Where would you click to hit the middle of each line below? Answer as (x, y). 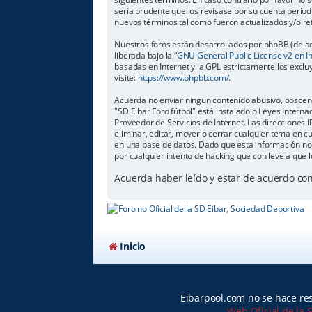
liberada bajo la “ (146, 55)
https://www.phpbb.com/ (183, 77)
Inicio (133, 246)
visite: (126, 77)
